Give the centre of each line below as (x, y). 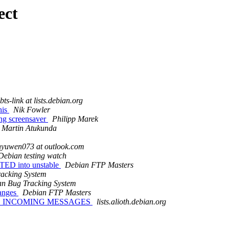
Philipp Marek (75, 119)
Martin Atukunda (29, 128)
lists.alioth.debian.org (131, 202)
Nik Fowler (32, 110)
